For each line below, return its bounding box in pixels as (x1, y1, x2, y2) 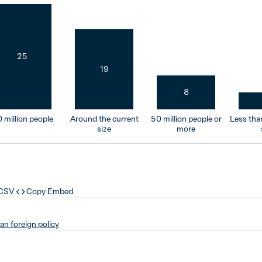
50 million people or (150, 113, 222, 124)
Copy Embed (26, 186, 73, 196)
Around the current (70, 113, 139, 124)
